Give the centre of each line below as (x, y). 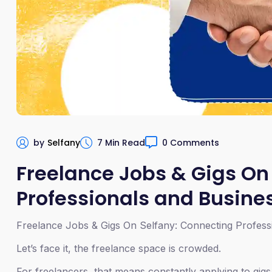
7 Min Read (121, 142)
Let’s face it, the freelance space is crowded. (119, 248)
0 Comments (191, 142)
